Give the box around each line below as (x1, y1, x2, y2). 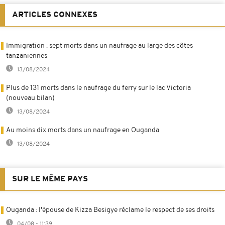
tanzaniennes (6, 52, 47, 60)
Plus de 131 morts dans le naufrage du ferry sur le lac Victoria (6, 84, 191, 92)
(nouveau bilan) (6, 94, 55, 102)
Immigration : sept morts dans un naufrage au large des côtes (6, 42, 193, 50)
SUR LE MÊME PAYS (12, 175, 88, 184)
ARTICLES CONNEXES (12, 11, 97, 20)
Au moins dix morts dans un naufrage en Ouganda (6, 127, 159, 135)
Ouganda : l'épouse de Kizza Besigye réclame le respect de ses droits (6, 206, 214, 214)
